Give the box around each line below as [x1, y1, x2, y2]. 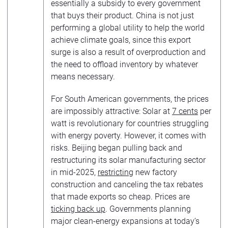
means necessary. [51, 72, 115, 81]
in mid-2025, [51, 167, 98, 177]
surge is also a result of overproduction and [51, 47, 206, 57]
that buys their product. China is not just [51, 11, 194, 20]
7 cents [172, 106, 198, 116]
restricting [98, 167, 133, 177]
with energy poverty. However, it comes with [51, 131, 206, 140]
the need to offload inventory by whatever [51, 60, 198, 69]
